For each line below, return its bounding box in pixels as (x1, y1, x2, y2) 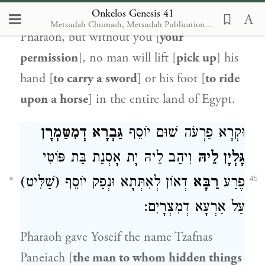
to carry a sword (53, 70, 137, 87)
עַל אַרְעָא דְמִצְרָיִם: (144, 199, 245, 218)
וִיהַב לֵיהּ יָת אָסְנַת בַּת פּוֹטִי (43, 149, 197, 169)
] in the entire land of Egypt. (88, 91, 235, 108)
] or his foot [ (137, 70, 205, 87)
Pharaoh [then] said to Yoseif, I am (20, 8, 197, 25)
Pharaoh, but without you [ (20, 29, 160, 46)
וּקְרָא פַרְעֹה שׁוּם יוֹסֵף (123, 124, 245, 144)
